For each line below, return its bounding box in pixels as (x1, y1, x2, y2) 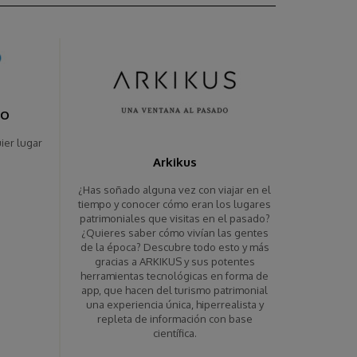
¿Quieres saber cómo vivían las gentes (80, 226, 269, 240)
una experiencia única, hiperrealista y (85, 298, 264, 312)
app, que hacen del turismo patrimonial (81, 284, 269, 297)
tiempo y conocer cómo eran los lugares (78, 198, 272, 211)
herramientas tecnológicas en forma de (80, 269, 269, 283)
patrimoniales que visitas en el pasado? (79, 212, 270, 226)
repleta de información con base (96, 312, 253, 326)
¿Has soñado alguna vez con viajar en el (78, 183, 272, 197)
